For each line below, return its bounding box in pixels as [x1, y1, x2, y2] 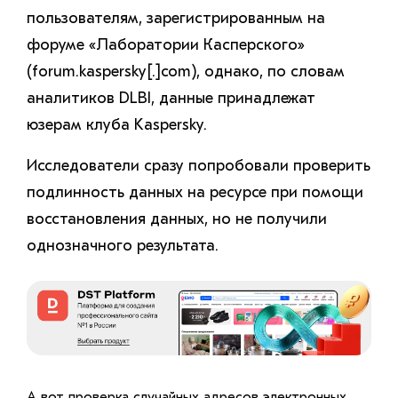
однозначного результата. [27, 236, 219, 256]
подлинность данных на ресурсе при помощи [27, 183, 363, 203]
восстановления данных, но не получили [27, 210, 327, 229]
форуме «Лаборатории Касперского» [27, 36, 305, 55]
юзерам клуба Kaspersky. [27, 115, 207, 135]
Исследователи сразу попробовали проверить [27, 156, 370, 176]
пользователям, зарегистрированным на [27, 9, 325, 28]
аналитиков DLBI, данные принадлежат [27, 89, 315, 108]
